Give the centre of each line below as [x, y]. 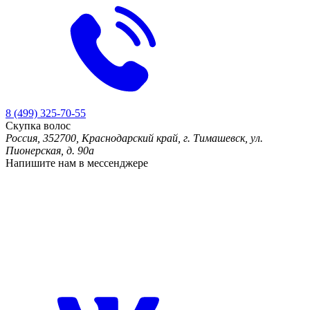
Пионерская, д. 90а [50, 151]
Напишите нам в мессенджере [77, 163]
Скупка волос [38, 126]
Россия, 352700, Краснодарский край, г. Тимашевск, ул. [134, 138]
